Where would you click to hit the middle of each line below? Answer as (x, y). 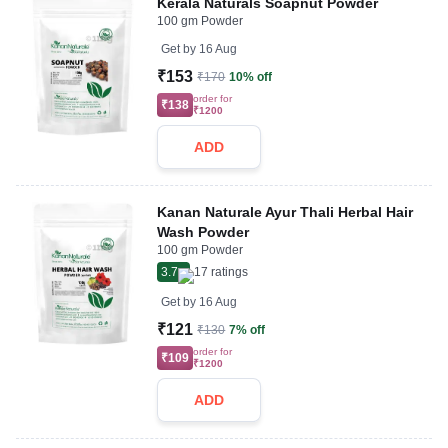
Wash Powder (203, 232)
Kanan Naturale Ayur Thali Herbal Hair (285, 212)
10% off (251, 77)
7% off (247, 330)
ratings (228, 272)
